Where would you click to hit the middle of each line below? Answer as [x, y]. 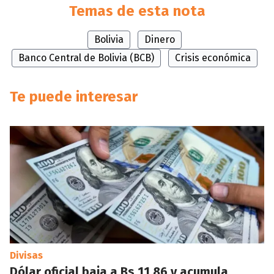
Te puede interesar [74, 97]
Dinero [160, 39]
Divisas [26, 255]
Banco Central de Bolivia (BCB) [86, 58]
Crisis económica [213, 58]
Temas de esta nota [137, 11]
